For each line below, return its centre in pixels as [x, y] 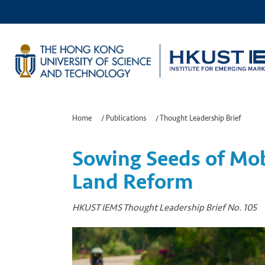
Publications [126, 118]
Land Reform [132, 182]
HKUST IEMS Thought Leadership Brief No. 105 [164, 207]
